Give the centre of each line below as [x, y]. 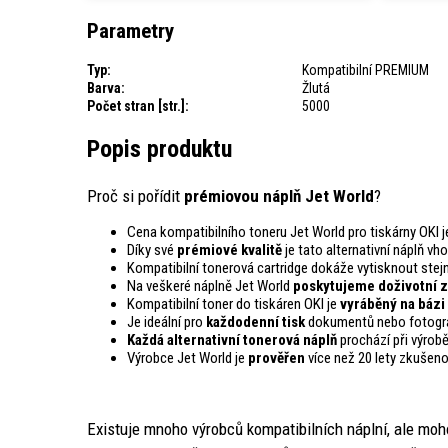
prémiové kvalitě [229, 250]
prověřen [276, 358]
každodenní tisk [257, 322]
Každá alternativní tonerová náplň [233, 340]
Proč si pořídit [133, 196]
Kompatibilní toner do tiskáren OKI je [233, 304]
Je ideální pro [166, 322]
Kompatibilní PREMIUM [365, 69]
